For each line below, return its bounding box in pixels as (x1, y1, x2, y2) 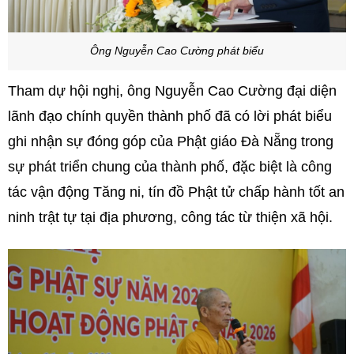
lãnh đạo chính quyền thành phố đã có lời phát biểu (8, 107, 332, 124)
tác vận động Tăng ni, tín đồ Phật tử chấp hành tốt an (8, 183, 345, 200)
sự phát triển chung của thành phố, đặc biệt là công (8, 158, 332, 175)
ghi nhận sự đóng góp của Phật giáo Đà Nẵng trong (8, 133, 333, 149)
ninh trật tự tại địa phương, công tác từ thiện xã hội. (8, 209, 333, 225)
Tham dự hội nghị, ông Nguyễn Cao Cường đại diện (8, 82, 337, 99)
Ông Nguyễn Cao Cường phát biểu (90, 44, 264, 57)
